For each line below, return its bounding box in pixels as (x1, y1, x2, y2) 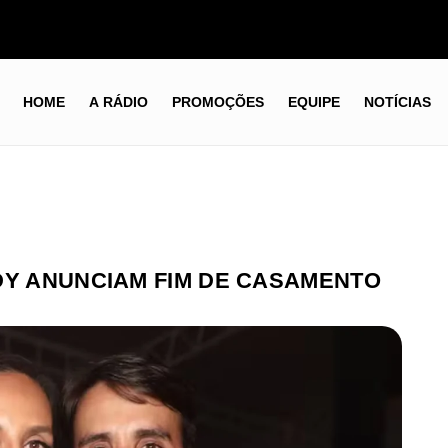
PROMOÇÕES (171, 94, 264, 111)
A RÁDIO (88, 94, 148, 111)
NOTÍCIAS (363, 94, 431, 111)
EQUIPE (287, 94, 340, 111)
